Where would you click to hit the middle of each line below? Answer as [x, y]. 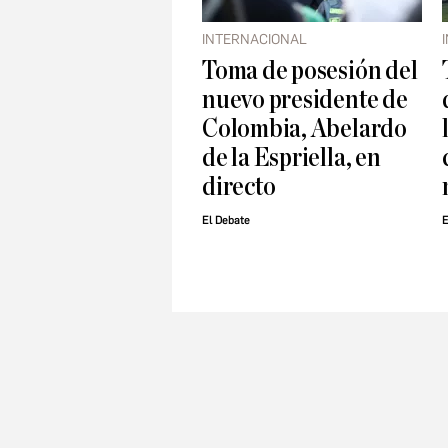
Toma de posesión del [310, 71]
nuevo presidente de [305, 100]
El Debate [226, 221]
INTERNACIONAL [254, 40]
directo [239, 187]
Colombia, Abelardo [304, 129]
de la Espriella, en [291, 158]
